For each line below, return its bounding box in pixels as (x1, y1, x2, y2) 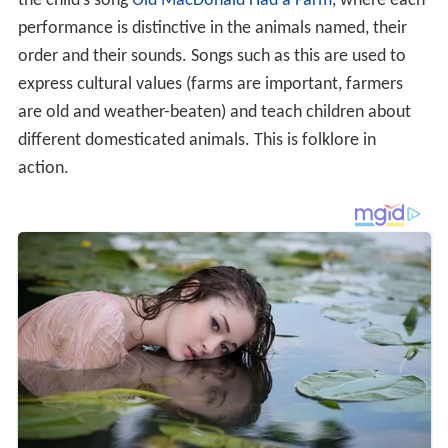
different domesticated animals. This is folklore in (17, 131, 376, 151)
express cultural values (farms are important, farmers (17, 75, 403, 95)
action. (17, 159, 69, 179)
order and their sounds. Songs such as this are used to (17, 47, 406, 67)
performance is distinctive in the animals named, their (17, 19, 407, 39)
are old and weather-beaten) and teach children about (17, 103, 411, 123)
